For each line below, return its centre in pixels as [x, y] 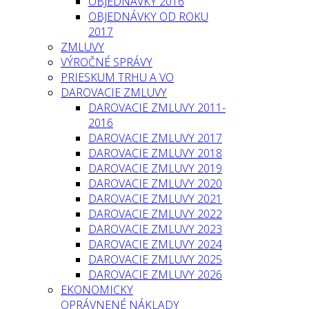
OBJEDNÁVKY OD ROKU [148, 17]
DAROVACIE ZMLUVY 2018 [155, 153]
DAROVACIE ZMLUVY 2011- [157, 108]
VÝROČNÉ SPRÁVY [107, 62]
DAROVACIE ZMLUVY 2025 [155, 259]
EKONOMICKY [97, 290]
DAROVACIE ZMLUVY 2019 [155, 168]
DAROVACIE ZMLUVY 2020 [155, 183]
